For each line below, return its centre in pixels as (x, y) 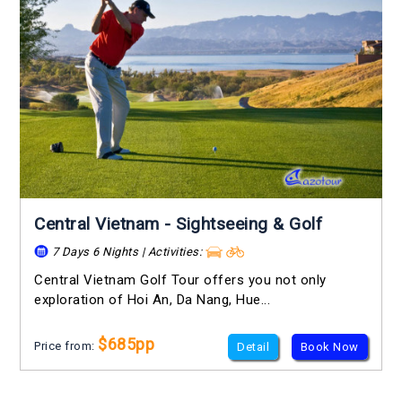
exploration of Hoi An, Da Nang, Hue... (153, 300)
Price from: (66, 346)
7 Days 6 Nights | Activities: (127, 251)
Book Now (329, 347)
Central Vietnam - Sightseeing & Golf (179, 223)
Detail (253, 347)
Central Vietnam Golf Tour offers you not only (180, 280)
